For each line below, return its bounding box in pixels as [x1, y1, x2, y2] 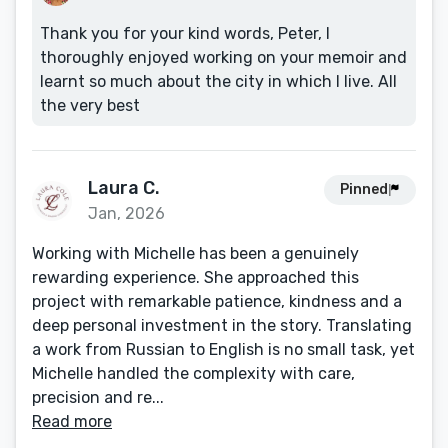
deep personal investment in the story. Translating [32, 316, 412, 335]
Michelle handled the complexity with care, [32, 364, 355, 383]
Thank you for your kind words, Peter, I [40, 24, 330, 43]
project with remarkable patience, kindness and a [32, 292, 402, 311]
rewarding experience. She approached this [32, 268, 359, 287]
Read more [32, 412, 112, 431]
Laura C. [88, 177, 160, 199]
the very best [40, 96, 140, 115]
